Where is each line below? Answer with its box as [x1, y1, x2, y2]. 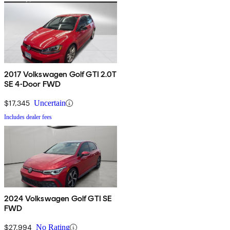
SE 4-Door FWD [4, 79, 61, 89]
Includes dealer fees [4, 113, 52, 121]
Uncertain [34, 99, 66, 108]
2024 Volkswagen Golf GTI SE [4, 194, 112, 204]
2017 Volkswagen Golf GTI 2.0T [4, 69, 117, 80]
